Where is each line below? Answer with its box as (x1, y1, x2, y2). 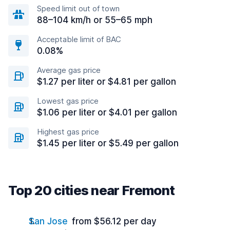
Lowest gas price (37, 96, 99, 106)
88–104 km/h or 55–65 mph (37, 15, 152, 25)
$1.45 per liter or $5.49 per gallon (37, 138, 179, 148)
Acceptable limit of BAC (37, 34, 121, 44)
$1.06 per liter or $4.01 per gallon (37, 107, 177, 118)
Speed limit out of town (37, 4, 120, 13)
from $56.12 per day (72, 216, 157, 226)
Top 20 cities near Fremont (8, 182, 175, 198)
